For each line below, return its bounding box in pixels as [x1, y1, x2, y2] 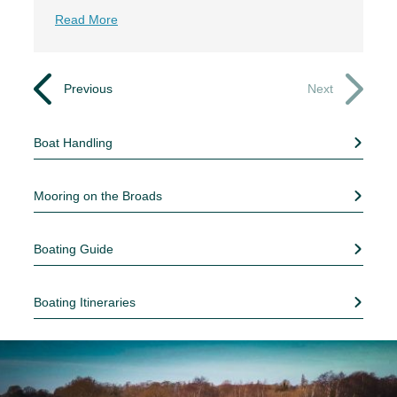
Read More [55, 12, 118, 27]
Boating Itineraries [34, 294, 136, 309]
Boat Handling [34, 135, 113, 150]
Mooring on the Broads [83, 188, 162, 203]
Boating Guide [34, 241, 113, 256]
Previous [60, 81, 113, 96]
